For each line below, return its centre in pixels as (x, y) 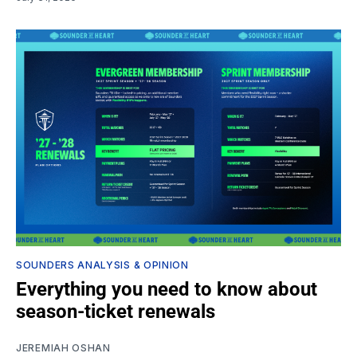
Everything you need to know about (167, 290)
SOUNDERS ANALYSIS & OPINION (102, 265)
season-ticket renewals (116, 312)
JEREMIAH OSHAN (63, 348)
